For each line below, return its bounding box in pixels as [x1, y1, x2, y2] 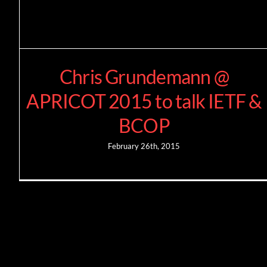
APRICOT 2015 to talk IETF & [26, 89, 262, 113]
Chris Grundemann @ [59, 65, 229, 89]
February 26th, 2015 [108, 141, 181, 151]
